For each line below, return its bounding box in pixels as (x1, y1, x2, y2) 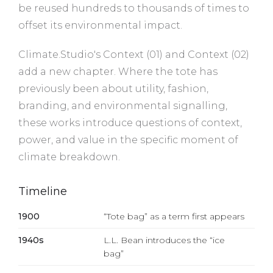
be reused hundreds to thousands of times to (18, 2, 249, 14)
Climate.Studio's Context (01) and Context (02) (18, 48, 249, 60)
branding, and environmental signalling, (18, 99, 227, 112)
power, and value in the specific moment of (18, 133, 238, 146)
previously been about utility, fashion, (18, 82, 208, 94)
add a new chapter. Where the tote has (18, 65, 218, 77)
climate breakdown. (18, 151, 120, 163)
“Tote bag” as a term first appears (104, 210, 244, 222)
